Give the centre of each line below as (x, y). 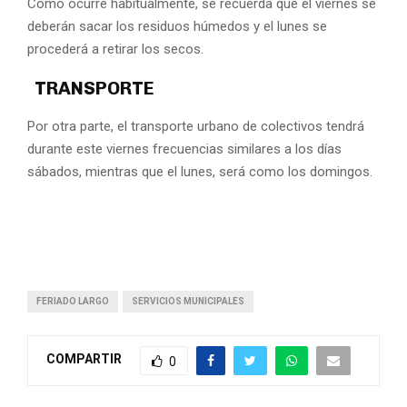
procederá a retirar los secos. (115, 49)
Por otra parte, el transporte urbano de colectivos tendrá (196, 126)
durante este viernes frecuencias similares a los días (184, 149)
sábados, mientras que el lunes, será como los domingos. (200, 171)
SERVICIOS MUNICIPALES (188, 301)
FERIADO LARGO (73, 301)
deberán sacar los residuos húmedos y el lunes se (177, 26)
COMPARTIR (84, 359)
